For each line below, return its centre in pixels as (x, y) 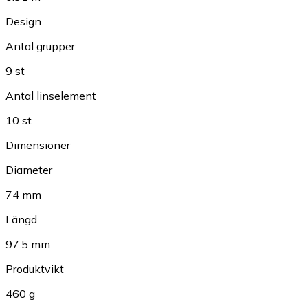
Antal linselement (51, 96)
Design (23, 22)
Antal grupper (40, 46)
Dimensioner (38, 145)
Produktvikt (35, 269)
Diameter (29, 170)
